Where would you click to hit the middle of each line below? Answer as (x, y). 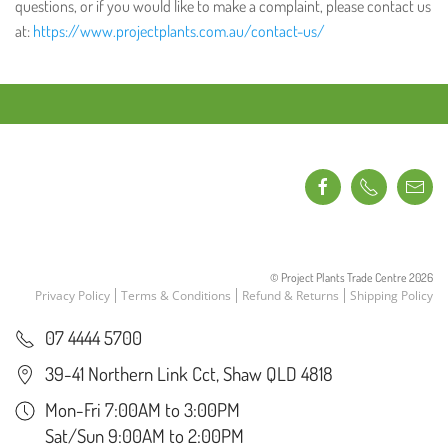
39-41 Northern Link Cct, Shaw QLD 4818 (189, 373)
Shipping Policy (391, 295)
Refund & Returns (290, 295)
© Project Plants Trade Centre (339, 277)
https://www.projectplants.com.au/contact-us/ (179, 31)
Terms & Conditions (176, 295)
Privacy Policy (72, 295)
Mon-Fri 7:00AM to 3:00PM (142, 409)
